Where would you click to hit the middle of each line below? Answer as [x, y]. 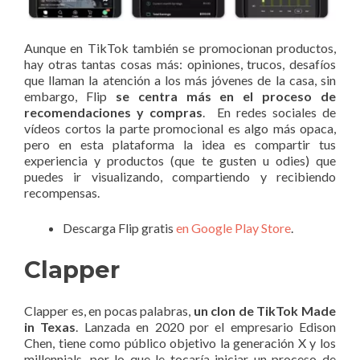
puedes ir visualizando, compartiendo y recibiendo [180, 176]
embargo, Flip [70, 96]
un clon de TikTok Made [264, 310]
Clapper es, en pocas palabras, [108, 310]
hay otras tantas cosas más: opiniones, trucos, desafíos [180, 63]
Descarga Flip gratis [119, 227]
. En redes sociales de [270, 112]
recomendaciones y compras [114, 112]
